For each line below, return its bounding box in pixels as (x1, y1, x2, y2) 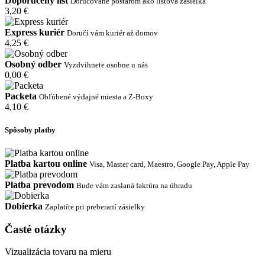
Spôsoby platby (5, 125, 56, 134)
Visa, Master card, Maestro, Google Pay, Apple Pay (89, 159, 250, 169)
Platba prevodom (5, 179, 74, 190)
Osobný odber (5, 59, 62, 69)
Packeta (5, 91, 37, 101)
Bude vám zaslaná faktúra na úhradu (76, 180, 192, 190)
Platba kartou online (5, 158, 87, 169)
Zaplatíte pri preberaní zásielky (45, 202, 145, 211)
